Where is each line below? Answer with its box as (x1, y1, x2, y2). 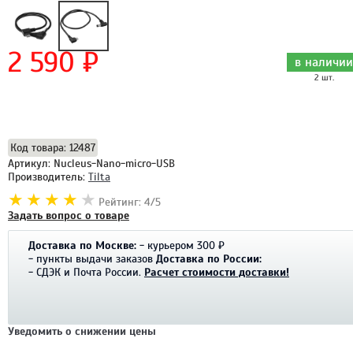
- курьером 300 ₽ (139, 238, 225, 252)
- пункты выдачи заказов (28, 251, 153, 266)
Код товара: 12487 (10, 140, 95, 154)
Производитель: (8, 169, 88, 184)
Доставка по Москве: (28, 238, 136, 252)
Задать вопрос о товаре (8, 208, 129, 222)
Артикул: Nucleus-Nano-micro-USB (8, 156, 175, 170)
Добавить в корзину (126, 103, 243, 120)
